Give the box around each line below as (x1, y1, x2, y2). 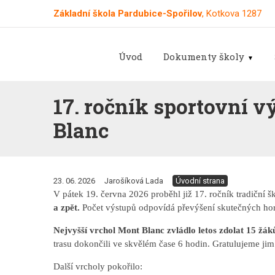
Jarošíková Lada (104, 176, 163, 185)
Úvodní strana (175, 176, 225, 185)
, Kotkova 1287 (201, 8, 261, 19)
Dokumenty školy (163, 50, 245, 63)
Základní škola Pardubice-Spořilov (53, 8, 202, 19)
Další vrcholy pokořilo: (53, 261, 142, 271)
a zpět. (53, 202, 82, 212)
